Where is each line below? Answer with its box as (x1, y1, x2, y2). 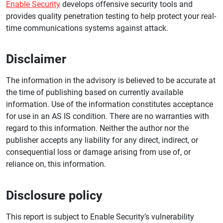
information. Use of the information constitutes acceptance (6, 100, 213, 110)
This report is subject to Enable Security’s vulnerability (6, 212, 194, 222)
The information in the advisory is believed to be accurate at (6, 76, 216, 86)
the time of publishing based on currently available (6, 88, 183, 98)
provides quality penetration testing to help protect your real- (6, 11, 216, 21)
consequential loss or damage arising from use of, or (6, 147, 191, 157)
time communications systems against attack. (6, 23, 168, 33)
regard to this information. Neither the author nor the (6, 123, 189, 133)
